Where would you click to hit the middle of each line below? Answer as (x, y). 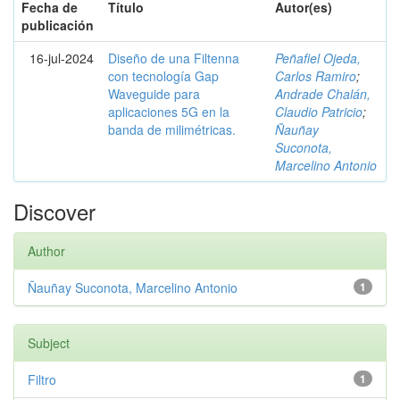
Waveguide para (154, 94)
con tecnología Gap (163, 76)
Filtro (42, 379)
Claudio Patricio (319, 112)
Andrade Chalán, (323, 94)
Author (46, 251)
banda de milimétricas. (172, 129)
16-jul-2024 (62, 58)
